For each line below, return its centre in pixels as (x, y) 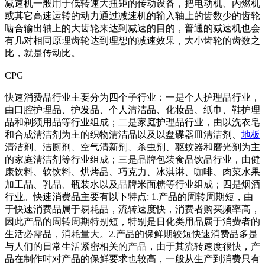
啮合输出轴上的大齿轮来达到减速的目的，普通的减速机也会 (132, 28)
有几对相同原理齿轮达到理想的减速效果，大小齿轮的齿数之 (132, 41)
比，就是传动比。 (43, 53)
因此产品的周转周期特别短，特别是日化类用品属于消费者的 (132, 222)
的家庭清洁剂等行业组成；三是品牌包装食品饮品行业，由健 (132, 159)
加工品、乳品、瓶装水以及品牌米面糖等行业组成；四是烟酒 (132, 184)
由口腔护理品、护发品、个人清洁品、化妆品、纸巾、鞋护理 (132, 110)
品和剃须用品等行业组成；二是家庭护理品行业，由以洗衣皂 (132, 122)
